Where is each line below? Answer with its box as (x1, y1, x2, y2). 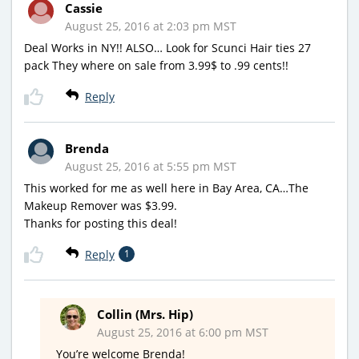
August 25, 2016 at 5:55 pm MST (65, 159, 236, 175)
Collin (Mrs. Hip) (97, 306, 193, 323)
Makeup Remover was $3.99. (24, 198, 177, 214)
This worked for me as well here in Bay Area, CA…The (24, 180, 309, 196)
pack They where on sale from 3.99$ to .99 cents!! (24, 58, 288, 74)
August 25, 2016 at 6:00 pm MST (97, 325, 268, 341)
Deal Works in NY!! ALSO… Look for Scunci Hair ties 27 (24, 40, 311, 56)
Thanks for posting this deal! (24, 216, 177, 232)
